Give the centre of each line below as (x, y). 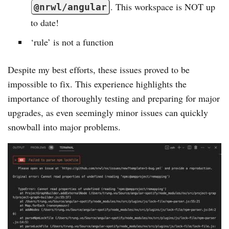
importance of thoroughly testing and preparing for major (114, 98)
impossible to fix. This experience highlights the (97, 84)
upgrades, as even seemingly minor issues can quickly (108, 113)
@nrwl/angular (70, 7)
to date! (45, 23)
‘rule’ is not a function (72, 42)
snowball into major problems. (64, 127)
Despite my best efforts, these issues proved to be (99, 70)
